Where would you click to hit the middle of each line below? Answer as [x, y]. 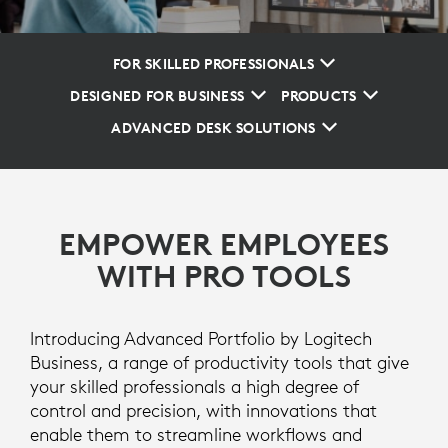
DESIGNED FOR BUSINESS [157, 96]
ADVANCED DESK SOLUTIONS [213, 128]
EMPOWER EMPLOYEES [224, 244]
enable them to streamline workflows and [196, 434]
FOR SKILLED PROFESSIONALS [213, 64]
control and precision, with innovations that [203, 410]
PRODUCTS [319, 96]
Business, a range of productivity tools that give [219, 362]
